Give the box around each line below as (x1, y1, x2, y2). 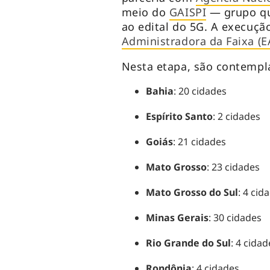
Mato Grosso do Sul (145, 186, 238, 199)
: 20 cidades (173, 84, 227, 98)
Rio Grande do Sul (145, 236, 231, 250)
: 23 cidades (206, 160, 260, 174)
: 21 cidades (172, 135, 226, 149)
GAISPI (169, 5, 207, 20)
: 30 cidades (208, 211, 262, 225)
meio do (121, 5, 169, 20)
